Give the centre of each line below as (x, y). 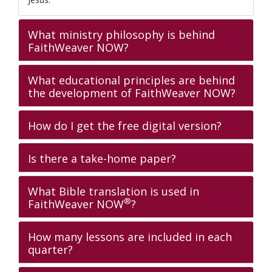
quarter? (50, 250)
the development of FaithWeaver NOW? (132, 93)
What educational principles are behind (131, 80)
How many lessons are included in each (130, 237)
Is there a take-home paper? (102, 158)
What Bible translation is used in (114, 191)
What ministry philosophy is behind (121, 35)
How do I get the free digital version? (125, 126)
